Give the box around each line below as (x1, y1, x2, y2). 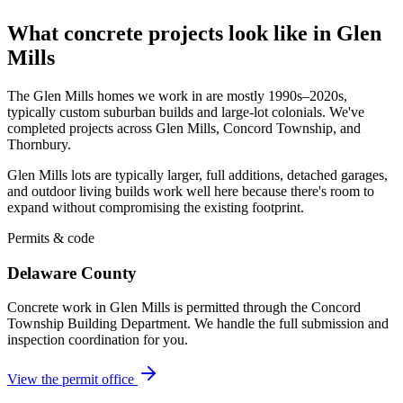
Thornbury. (7, 136, 71, 152)
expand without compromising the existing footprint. (7, 199, 304, 215)
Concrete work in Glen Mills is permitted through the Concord (7, 300, 361, 316)
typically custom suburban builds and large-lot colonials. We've (7, 103, 364, 120)
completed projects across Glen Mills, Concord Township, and (7, 120, 361, 136)
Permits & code (7, 229, 94, 246)
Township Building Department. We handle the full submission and (7, 316, 389, 332)
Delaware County (7, 263, 137, 282)
